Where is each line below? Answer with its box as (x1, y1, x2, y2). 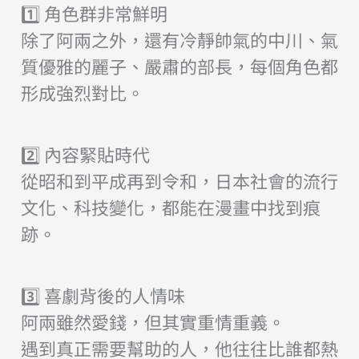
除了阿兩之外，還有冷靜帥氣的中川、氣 (20, 26, 338, 53)
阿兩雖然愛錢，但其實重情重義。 (20, 309, 285, 335)
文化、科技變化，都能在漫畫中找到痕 (20, 194, 321, 220)
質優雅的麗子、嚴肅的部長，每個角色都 (20, 53, 338, 79)
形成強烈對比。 (20, 79, 144, 106)
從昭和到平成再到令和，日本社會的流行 (20, 167, 338, 194)
